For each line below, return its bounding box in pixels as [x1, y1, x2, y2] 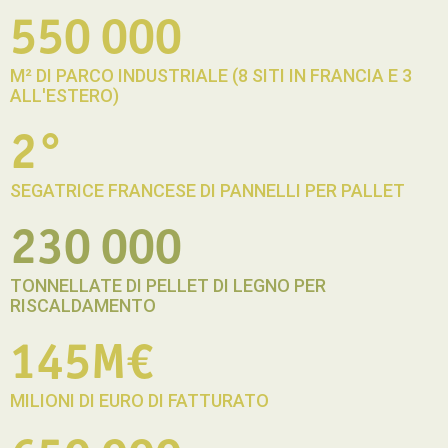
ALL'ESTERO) [10, 85, 119, 106]
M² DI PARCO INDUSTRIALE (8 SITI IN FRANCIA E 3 [10, 65, 412, 86]
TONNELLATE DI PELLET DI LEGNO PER [10, 275, 326, 296]
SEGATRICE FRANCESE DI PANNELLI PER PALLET [10, 180, 405, 201]
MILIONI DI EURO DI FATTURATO [10, 390, 269, 411]
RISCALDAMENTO [10, 295, 156, 316]
